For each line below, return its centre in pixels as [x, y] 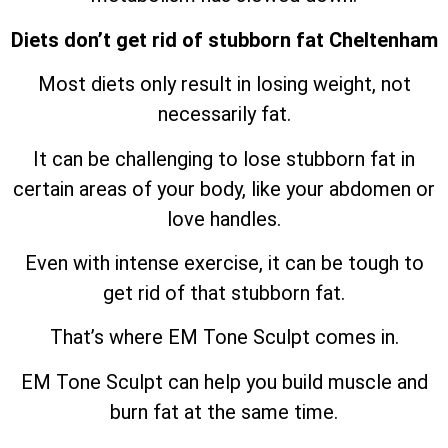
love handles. [224, 218]
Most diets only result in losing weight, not [224, 84]
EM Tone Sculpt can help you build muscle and [224, 381]
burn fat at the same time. [224, 411]
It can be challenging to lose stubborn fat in [224, 158]
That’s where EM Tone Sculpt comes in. [224, 337]
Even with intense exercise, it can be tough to [224, 262]
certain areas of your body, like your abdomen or [224, 188]
